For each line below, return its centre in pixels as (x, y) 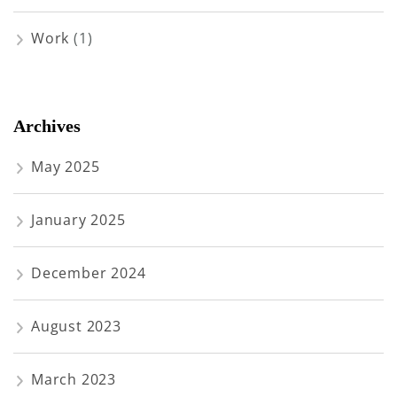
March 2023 (74, 379)
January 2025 (78, 219)
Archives (47, 126)
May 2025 (66, 166)
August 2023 (76, 326)
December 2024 (89, 272)
